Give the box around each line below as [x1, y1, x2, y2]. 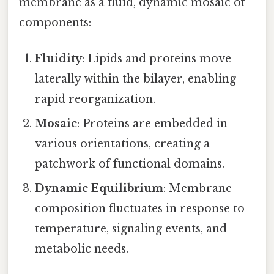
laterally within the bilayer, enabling [35, 72, 237, 86]
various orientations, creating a [35, 136, 210, 150]
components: [19, 15, 91, 29]
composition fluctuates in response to [35, 201, 245, 215]
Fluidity [35, 51, 83, 65]
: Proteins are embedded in [77, 116, 228, 130]
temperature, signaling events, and [35, 221, 228, 235]
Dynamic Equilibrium [35, 181, 164, 195]
